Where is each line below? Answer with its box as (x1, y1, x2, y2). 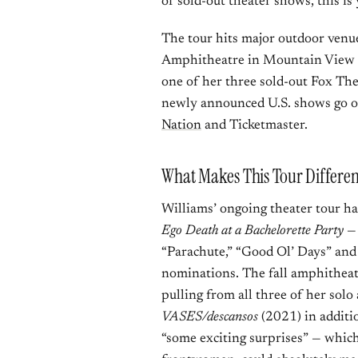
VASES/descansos (161, 311, 258, 324)
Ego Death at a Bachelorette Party (161, 225, 344, 238)
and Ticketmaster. (201, 119, 308, 133)
